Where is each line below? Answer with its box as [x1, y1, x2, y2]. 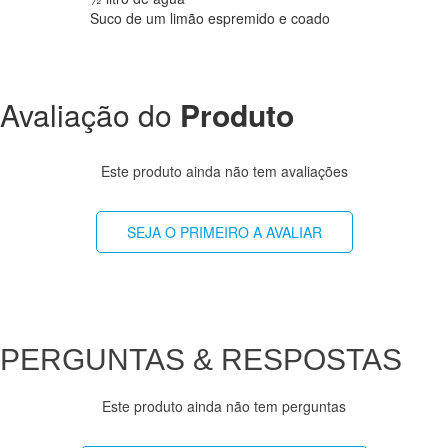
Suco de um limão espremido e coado [90, 8, 330, 28]
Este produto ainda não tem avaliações [100, 161, 348, 181]
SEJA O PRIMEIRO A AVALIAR [126, 222, 322, 242]
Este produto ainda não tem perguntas [102, 396, 346, 416]
